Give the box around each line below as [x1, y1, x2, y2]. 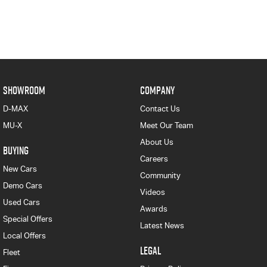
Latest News [139, 221, 184, 230]
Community [139, 171, 181, 180]
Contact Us [139, 104, 180, 113]
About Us [139, 138, 173, 147]
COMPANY [139, 83, 175, 98]
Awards [139, 204, 167, 213]
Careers [139, 154, 168, 163]
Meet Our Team [139, 121, 193, 130]
